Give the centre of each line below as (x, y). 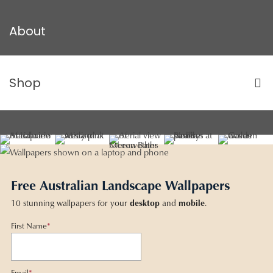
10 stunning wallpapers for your (70, 203)
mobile (192, 203)
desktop (145, 203)
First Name (29, 226)
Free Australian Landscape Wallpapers (120, 185)
